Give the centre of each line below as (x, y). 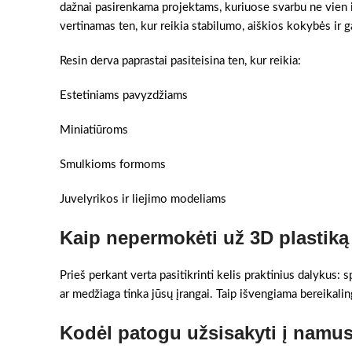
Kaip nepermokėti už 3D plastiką (204, 238)
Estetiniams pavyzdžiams (124, 95)
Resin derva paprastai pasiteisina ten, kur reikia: (180, 61)
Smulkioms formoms (113, 165)
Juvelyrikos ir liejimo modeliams (143, 199)
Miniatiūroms (94, 130)
